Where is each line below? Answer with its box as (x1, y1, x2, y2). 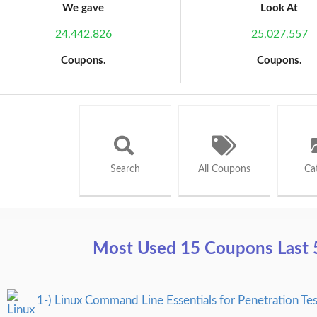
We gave (62, 2, 105, 13)
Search (110, 163, 140, 174)
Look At (260, 2, 299, 13)
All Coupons (198, 163, 250, 174)
